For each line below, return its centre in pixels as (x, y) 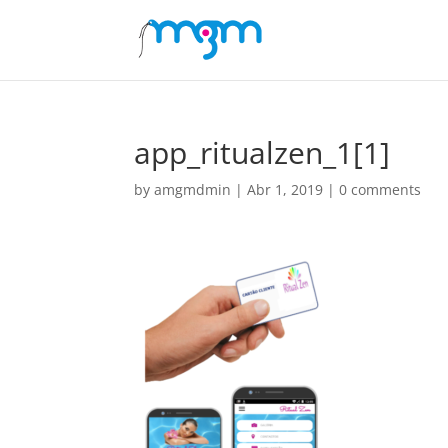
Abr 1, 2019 (285, 189)
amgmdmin (193, 189)
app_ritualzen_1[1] (262, 152)
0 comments (380, 189)
